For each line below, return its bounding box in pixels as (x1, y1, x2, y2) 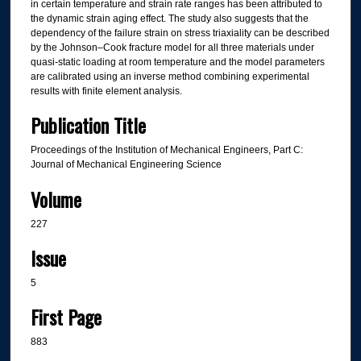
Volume (30, 184, 81, 214)
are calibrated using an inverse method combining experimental (30, 70, 309, 82)
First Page (30, 302, 102, 332)
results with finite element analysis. (30, 85, 182, 97)
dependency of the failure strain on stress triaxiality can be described (30, 27, 330, 39)
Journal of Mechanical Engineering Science (30, 159, 222, 171)
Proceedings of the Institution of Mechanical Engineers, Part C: (30, 144, 303, 156)
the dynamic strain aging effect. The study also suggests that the (30, 12, 309, 24)
